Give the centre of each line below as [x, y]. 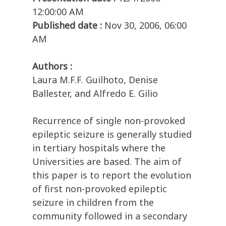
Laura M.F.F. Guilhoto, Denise [95, 80]
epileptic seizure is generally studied [112, 134]
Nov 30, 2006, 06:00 [146, 25]
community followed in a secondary [110, 216]
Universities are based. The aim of [107, 162]
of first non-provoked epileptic [100, 189]
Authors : [52, 66]
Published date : [67, 25]
